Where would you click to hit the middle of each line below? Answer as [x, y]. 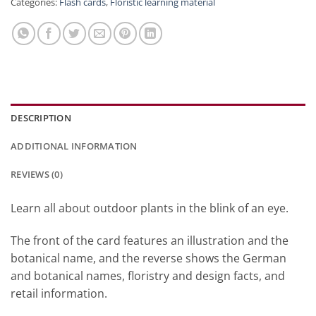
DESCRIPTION [41, 117]
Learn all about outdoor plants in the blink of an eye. [150, 208]
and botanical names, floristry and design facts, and [148, 275]
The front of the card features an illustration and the [150, 240]
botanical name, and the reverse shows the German [148, 258]
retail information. [59, 293]
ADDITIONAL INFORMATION [74, 146]
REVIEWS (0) [37, 174]
